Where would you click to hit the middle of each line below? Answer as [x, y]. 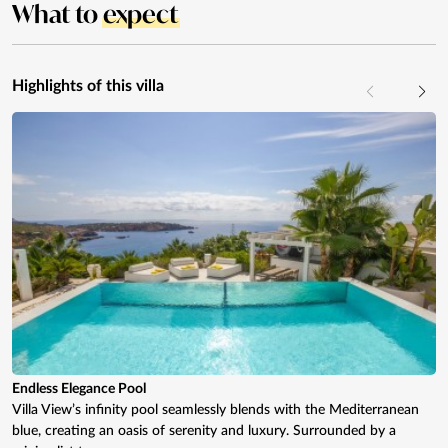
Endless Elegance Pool [79, 388]
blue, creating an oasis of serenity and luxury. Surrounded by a [204, 430]
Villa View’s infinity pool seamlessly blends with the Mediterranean [215, 409]
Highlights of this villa [88, 85]
